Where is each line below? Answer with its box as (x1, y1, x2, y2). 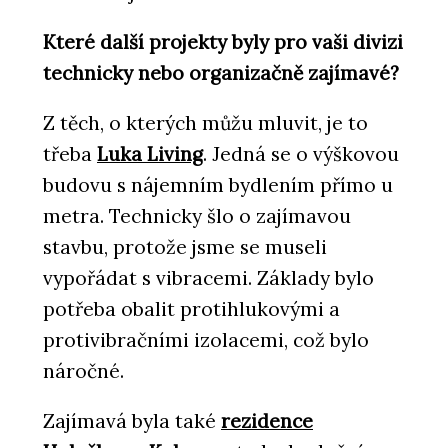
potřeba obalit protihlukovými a (43, 297, 340, 322)
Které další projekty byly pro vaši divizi (43, 30, 403, 55)
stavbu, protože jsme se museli (43, 235, 327, 260)
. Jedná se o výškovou (203, 142, 399, 167)
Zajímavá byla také (43, 409, 221, 434)
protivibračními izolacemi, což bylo (43, 328, 369, 353)
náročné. (43, 359, 124, 384)
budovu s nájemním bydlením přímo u (43, 173, 393, 198)
